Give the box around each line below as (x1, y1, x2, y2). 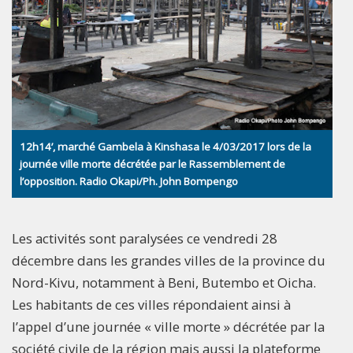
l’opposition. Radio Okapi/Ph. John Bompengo (20, 174, 238, 189)
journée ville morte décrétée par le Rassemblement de (20, 157, 285, 172)
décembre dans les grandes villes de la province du (12, 251, 325, 270)
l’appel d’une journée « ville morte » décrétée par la (12, 318, 325, 336)
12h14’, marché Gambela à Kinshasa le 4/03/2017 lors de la (20, 139, 311, 154)
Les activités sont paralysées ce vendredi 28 (12, 229, 277, 248)
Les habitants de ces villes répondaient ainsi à (12, 295, 291, 314)
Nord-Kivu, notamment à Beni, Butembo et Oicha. (12, 273, 316, 292)
